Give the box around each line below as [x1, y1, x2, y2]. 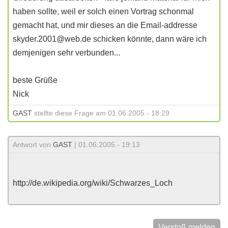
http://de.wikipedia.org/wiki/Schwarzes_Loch [13, 179, 173, 187]
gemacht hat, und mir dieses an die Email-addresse [13, 21, 197, 30]
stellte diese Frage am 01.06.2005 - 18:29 [32, 109, 169, 117]
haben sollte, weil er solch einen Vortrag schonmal [13, 7, 194, 16]
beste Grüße [13, 76, 58, 84]
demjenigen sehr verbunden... [13, 48, 120, 57]
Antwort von [13, 140, 53, 149]
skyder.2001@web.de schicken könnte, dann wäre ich [13, 35, 207, 43]
